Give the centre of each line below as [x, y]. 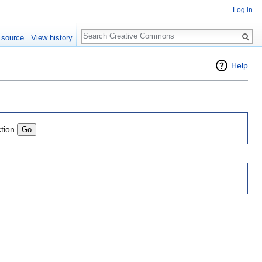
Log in [243, 10]
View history [52, 38]
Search [100, 30]
